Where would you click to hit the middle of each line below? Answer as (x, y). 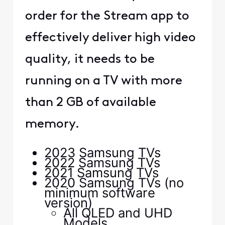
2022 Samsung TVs (102, 163)
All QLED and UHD (118, 213)
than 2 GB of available (90, 102)
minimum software (99, 193)
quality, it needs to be (90, 59)
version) (68, 203)
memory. (52, 124)
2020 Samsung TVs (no (114, 183)
